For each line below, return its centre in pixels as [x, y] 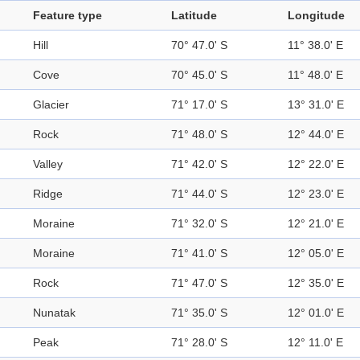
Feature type [67, 16]
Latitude [194, 16]
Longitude [316, 16]
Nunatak [54, 313]
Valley [48, 164]
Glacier [51, 105]
